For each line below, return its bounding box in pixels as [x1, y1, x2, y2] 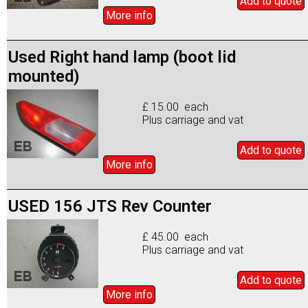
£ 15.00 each [142, 100, 209, 113]
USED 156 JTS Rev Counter [8, 196, 212, 216]
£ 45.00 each [142, 230, 209, 243]
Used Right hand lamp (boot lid [8, 47, 236, 67]
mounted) [8, 66, 80, 86]
